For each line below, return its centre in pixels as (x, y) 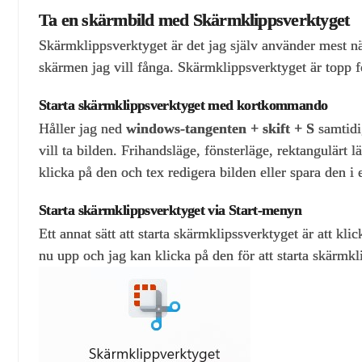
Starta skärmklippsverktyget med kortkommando (183, 105)
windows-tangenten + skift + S (220, 128)
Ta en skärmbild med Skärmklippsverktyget (194, 20)
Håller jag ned (82, 128)
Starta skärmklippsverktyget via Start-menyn (170, 210)
